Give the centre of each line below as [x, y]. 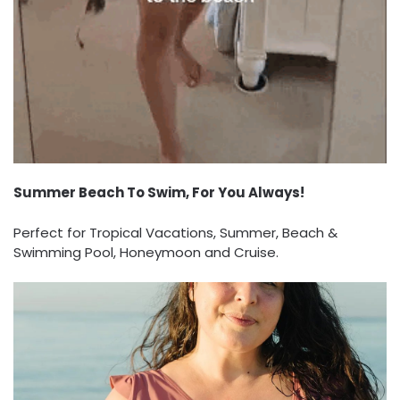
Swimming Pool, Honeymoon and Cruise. [146, 252]
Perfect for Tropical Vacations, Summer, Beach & [175, 232]
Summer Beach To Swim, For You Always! [159, 193]
